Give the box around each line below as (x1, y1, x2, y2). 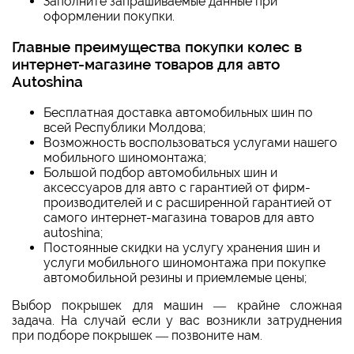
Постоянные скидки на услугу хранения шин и (43, 240, 320, 255)
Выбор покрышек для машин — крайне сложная (12, 298, 342, 313)
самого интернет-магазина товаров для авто (43, 210, 314, 225)
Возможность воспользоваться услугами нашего (43, 135, 337, 150)
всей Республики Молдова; (43, 120, 205, 135)
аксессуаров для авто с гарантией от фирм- (43, 180, 311, 195)
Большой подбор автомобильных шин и (43, 165, 277, 180)
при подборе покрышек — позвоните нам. (12, 328, 262, 343)
